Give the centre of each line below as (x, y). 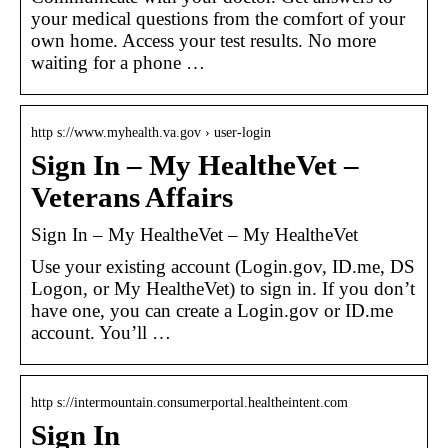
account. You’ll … (101, 332)
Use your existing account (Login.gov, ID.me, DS (223, 266)
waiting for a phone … (118, 62)
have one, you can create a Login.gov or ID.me (212, 310)
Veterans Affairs (132, 197)
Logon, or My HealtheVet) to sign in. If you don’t (223, 288)
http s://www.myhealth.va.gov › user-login (151, 132)
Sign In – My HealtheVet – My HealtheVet (194, 234)
